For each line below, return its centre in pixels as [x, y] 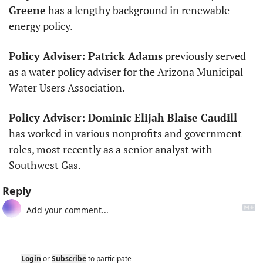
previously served [204, 56]
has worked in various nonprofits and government [125, 134]
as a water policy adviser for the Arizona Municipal [126, 72]
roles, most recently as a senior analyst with [111, 149]
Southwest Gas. [45, 165]
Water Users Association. [67, 88]
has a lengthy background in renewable [138, 10]
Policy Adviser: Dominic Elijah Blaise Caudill [123, 118]
